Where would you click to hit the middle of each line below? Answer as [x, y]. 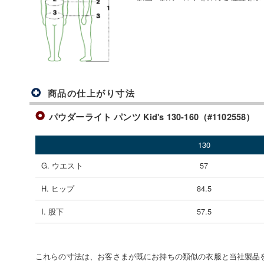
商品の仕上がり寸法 [91, 93]
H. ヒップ [58, 188]
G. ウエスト [62, 165]
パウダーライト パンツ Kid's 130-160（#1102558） [152, 116]
